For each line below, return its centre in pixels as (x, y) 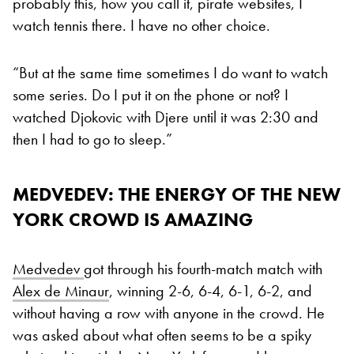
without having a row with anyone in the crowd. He (169, 313)
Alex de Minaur (61, 290)
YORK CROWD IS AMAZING (133, 219)
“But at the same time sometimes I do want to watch (170, 72)
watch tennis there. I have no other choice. (141, 25)
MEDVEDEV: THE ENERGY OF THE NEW (177, 194)
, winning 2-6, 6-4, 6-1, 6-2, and (211, 290)
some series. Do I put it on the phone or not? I (151, 94)
